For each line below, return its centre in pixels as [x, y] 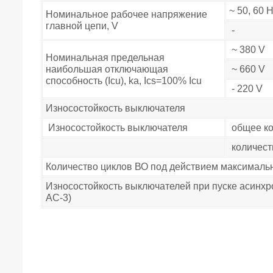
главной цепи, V [82, 26]
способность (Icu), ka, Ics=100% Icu [124, 81]
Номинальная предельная [105, 58]
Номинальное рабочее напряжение [126, 15]
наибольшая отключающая [107, 69]
